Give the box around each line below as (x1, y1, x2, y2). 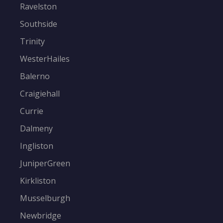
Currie (20, 106, 43, 117)
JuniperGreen (20, 158, 70, 169)
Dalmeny (20, 123, 53, 134)
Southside (20, 18, 57, 30)
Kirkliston (20, 175, 56, 187)
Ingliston (20, 140, 53, 152)
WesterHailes (20, 53, 70, 65)
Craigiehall (20, 88, 60, 100)
